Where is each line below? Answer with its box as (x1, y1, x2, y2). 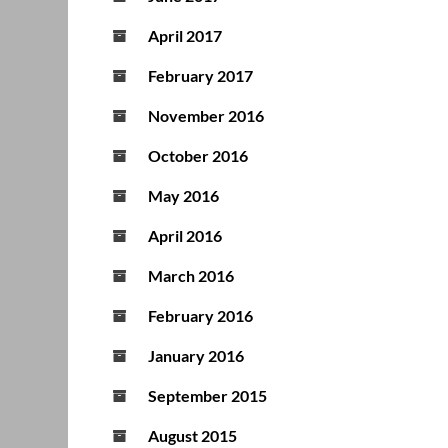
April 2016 (148, 226, 222, 246)
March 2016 (148, 266, 234, 286)
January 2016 (148, 346, 244, 366)
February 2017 (148, 66, 253, 86)
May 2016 (148, 186, 219, 206)
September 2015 (148, 386, 267, 406)
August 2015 (148, 426, 237, 446)
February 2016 (148, 306, 253, 326)
